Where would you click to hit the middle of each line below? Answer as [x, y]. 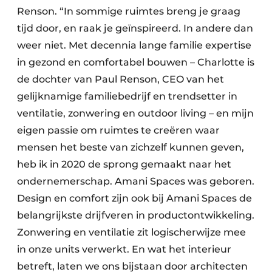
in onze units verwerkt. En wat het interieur [124, 249]
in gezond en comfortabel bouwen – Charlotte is [136, 62]
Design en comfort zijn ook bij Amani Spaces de [134, 198]
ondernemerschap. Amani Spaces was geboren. [136, 181]
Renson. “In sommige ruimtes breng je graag [129, 11]
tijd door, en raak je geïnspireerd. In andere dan [135, 28]
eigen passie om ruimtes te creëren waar [118, 130]
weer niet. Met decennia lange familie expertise [134, 45]
